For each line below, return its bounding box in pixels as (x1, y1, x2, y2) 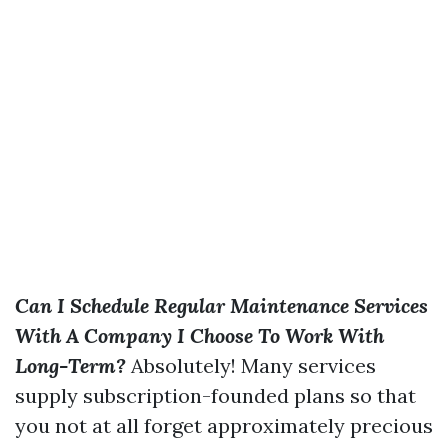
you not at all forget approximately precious (15, 413, 433, 438)
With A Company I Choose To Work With (15, 323, 384, 348)
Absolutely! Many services (126, 353, 376, 378)
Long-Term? (15, 353, 126, 378)
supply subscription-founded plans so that (15, 383, 416, 408)
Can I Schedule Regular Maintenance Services (15, 293, 428, 318)
